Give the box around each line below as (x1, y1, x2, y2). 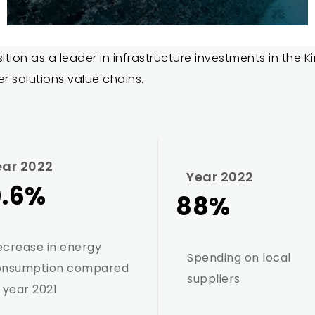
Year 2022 (186, 168, 254, 186)
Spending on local (187, 250, 291, 266)
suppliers (187, 271, 240, 287)
